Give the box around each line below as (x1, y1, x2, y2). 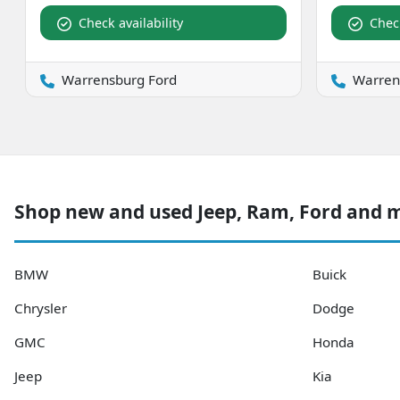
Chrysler (14, 298, 67, 317)
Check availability (79, 13, 183, 31)
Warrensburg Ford (62, 70, 177, 88)
